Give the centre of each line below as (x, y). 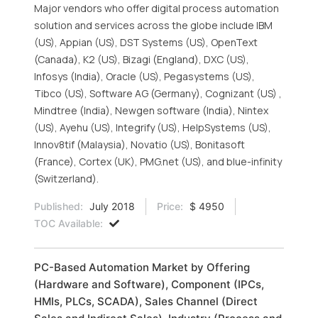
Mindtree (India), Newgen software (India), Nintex (151, 110)
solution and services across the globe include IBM (153, 25)
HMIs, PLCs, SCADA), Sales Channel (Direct (146, 301)
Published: (59, 206)
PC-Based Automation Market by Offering (142, 267)
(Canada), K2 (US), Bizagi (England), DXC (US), (142, 59)
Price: (170, 206)
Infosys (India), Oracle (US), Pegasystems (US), (144, 76)
